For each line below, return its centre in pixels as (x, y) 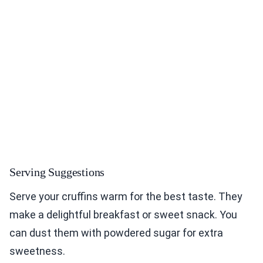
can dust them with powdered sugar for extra (116, 233)
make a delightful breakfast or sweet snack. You (123, 215)
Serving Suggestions (57, 172)
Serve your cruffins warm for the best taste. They (126, 197)
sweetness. (37, 251)
